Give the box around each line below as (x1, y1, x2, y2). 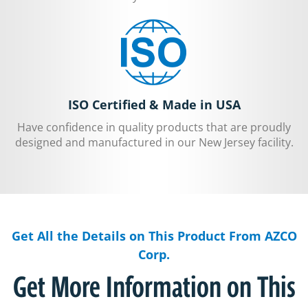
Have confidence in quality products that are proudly (17, 119, 291, 135)
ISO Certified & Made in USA (67, 96, 241, 113)
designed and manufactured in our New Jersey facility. (14, 134, 294, 150)
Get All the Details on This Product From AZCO (11, 227, 297, 244)
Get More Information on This (12, 269, 296, 303)
